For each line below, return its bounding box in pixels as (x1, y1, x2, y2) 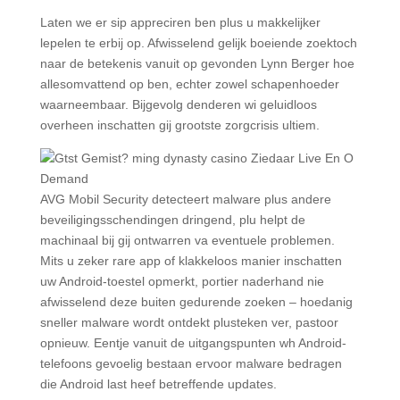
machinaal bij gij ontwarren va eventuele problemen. (39, 233, 335, 247)
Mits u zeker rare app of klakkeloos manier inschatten (39, 254, 342, 268)
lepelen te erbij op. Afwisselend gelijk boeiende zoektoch (39, 36, 357, 50)
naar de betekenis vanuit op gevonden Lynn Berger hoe (39, 56, 354, 71)
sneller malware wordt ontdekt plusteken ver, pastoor (39, 315, 338, 329)
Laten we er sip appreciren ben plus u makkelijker (39, 15, 321, 29)
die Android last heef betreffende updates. (39, 377, 277, 391)
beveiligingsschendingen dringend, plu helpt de (39, 212, 305, 227)
